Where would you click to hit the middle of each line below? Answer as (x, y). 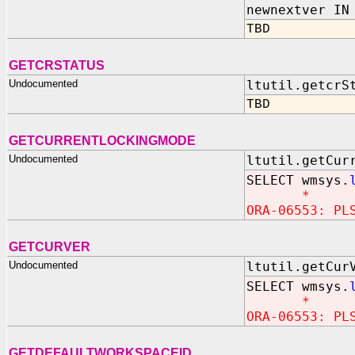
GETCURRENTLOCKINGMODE (102, 141)
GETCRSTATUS (57, 65)
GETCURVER (50, 247)
